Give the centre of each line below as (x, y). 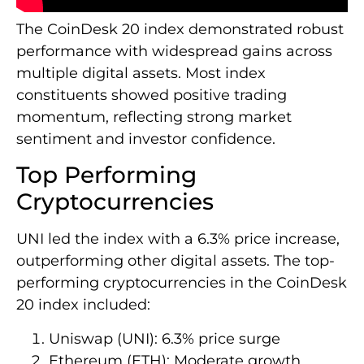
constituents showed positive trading (152, 95)
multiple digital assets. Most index (141, 74)
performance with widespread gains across (174, 52)
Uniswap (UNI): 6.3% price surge (165, 338)
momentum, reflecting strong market (154, 117)
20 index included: (83, 305)
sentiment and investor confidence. (146, 139)
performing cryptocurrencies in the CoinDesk (182, 283)
